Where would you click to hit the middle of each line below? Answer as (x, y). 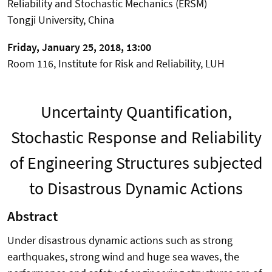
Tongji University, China (61, 19)
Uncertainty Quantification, (136, 111)
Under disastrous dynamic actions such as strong (120, 240)
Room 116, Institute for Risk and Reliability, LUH (116, 63)
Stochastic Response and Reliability (136, 137)
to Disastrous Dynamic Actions (136, 188)
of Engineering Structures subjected (136, 162)
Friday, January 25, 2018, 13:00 (79, 47)
